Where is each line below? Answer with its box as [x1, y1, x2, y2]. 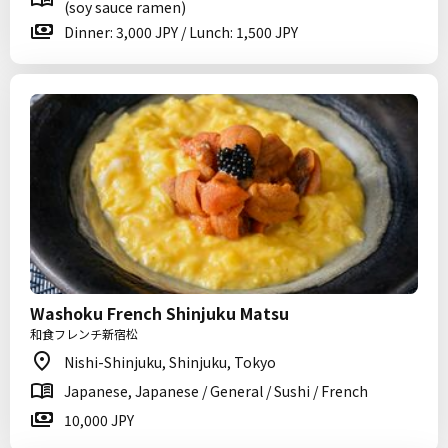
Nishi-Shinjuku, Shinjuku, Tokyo [64, 352, 276, 372]
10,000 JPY [64, 410, 134, 430]
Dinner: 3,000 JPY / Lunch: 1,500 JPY [64, 22, 298, 42]
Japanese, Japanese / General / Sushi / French [64, 381, 368, 401]
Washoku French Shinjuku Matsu [30, 301, 289, 325]
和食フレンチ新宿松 [30, 325, 138, 342]
